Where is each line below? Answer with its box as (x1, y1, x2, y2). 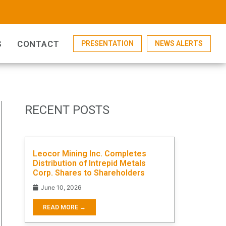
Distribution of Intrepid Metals (33, 158, 146, 168)
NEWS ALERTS (155, 39, 203, 48)
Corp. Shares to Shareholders (33, 167, 145, 178)
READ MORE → (43, 203, 86, 211)
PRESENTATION (81, 39, 134, 48)
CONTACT (17, 39, 60, 49)
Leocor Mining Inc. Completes (33, 148, 146, 158)
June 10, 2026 (39, 183, 81, 191)
